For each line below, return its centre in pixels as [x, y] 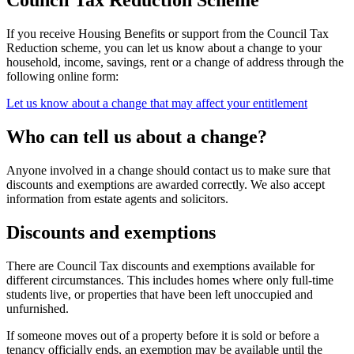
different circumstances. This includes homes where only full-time [170, 280]
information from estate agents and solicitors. [117, 198]
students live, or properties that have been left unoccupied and [160, 294]
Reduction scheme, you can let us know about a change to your [164, 48]
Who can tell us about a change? [137, 136]
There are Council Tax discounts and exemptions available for [160, 265]
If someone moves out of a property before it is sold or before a [163, 335]
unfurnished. [38, 308]
